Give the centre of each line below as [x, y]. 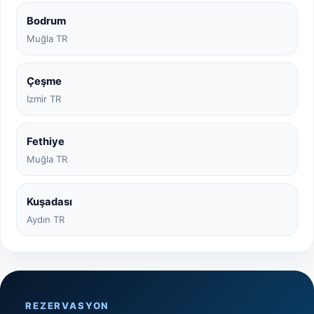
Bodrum [46, 21]
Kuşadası [49, 202]
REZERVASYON [68, 305]
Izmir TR [44, 98]
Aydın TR [46, 219]
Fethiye [46, 141]
